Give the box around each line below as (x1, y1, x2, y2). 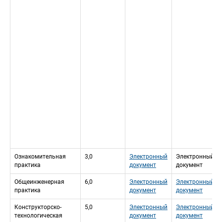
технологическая (14, 212, 62, 220)
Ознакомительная (14, 153, 66, 161)
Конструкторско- (14, 204, 61, 211)
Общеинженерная (14, 178, 64, 186)
